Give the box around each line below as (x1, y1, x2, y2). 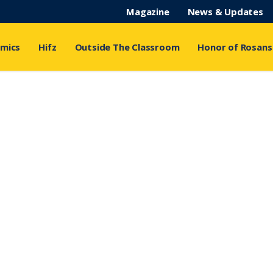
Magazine (126, 5, 169, 18)
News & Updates (187, 5, 263, 18)
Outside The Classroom (74, 41, 180, 53)
